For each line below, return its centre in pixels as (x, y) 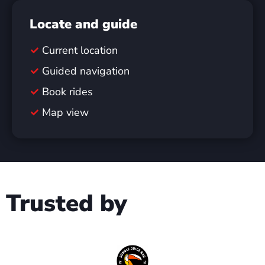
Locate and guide (83, 24)
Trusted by (67, 203)
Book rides (68, 92)
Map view (66, 112)
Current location (80, 50)
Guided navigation (86, 71)
